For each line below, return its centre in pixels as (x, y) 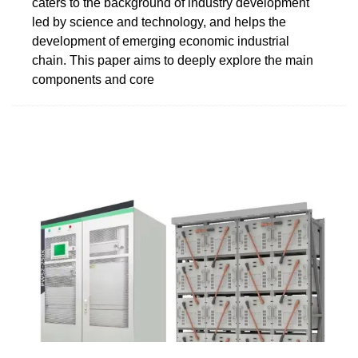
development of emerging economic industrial (161, 41)
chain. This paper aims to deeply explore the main (173, 60)
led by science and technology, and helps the (159, 22)
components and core (93, 79)
